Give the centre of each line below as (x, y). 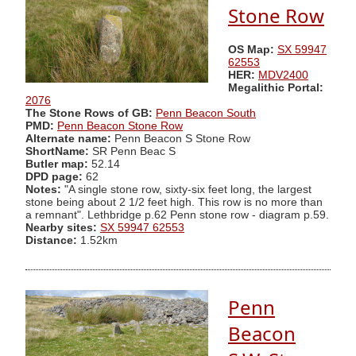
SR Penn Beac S (132, 151)
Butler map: (58, 164)
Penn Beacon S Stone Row (182, 138)
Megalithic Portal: (276, 87)
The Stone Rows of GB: (89, 113)
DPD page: (54, 176)
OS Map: (251, 49)
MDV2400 (283, 75)
